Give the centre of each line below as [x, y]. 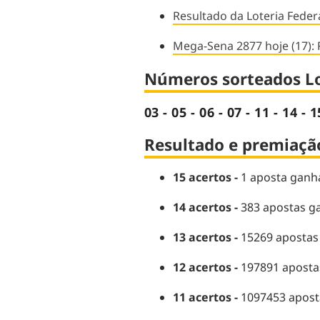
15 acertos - [206, 177]
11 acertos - [205, 297]
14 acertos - [205, 207]
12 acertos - [205, 267]
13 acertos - [206, 237]
